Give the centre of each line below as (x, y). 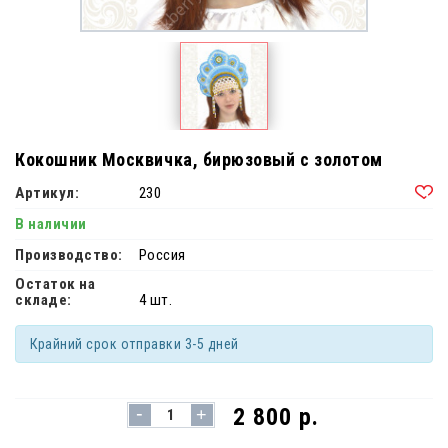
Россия (162, 255)
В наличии (51, 224)
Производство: (69, 255)
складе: (43, 300)
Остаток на (55, 284)
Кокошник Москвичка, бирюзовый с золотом (199, 160)
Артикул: (47, 193)
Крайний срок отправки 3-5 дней (134, 344)
